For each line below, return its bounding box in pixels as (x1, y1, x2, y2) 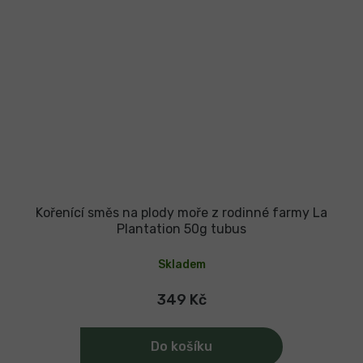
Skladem (157, 257, 206, 271)
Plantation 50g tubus (117, 220, 246, 237)
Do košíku (151, 338, 212, 354)
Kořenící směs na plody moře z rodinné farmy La (36, 204, 327, 220)
